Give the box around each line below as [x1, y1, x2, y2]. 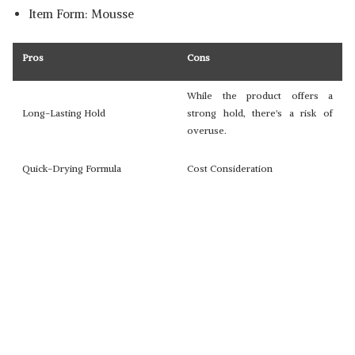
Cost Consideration [187, 162, 273, 174]
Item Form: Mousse [29, 6, 134, 21]
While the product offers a [187, 90, 333, 101]
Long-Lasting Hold [22, 107, 105, 119]
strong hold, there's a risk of [187, 107, 333, 119]
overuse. [187, 124, 227, 136]
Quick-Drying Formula [22, 162, 121, 174]
